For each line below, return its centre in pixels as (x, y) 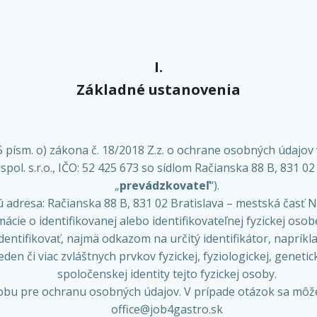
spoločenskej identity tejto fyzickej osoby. (167, 274)
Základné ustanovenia (158, 90)
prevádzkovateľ (165, 185)
